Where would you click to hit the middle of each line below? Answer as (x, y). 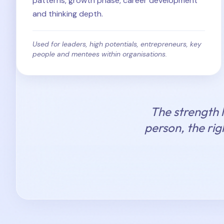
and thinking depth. (68, 14)
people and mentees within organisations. (100, 54)
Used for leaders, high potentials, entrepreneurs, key (117, 44)
